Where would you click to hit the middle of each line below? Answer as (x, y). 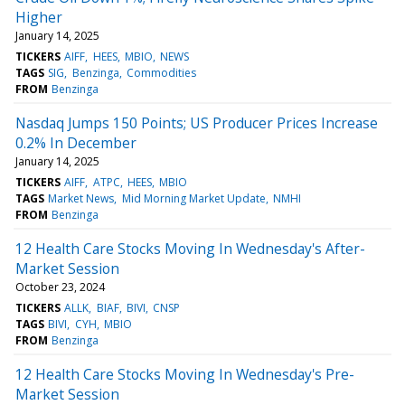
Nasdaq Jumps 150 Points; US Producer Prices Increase (197, 122)
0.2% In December (76, 142)
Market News (81, 198)
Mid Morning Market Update (193, 198)
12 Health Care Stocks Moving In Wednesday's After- (190, 248)
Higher (39, 17)
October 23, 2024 (60, 287)
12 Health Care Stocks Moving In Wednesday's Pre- (185, 374)
